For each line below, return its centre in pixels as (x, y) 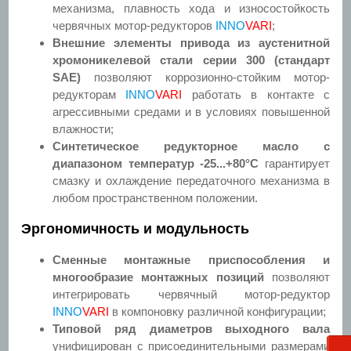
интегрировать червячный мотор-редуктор (191, 294)
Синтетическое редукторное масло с (191, 146)
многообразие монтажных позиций (158, 277)
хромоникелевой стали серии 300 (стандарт (191, 60)
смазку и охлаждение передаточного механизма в (191, 180)
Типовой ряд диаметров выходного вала (191, 328)
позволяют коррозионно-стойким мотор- (205, 77)
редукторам (89, 94)
